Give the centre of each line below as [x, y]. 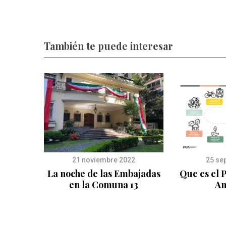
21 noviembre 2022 [104, 160]
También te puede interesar [108, 46]
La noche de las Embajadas [104, 174]
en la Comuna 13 [104, 185]
